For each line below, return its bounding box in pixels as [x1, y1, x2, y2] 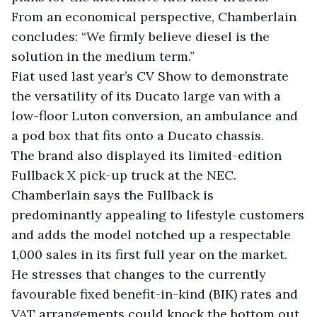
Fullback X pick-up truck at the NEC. [11, 166, 236, 183]
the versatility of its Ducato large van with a [11, 87, 281, 104]
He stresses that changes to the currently [11, 265, 266, 282]
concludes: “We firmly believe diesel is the [11, 28, 270, 45]
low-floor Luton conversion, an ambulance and [11, 107, 298, 124]
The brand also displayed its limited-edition [11, 146, 282, 163]
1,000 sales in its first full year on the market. [11, 246, 287, 263]
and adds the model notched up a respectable [11, 226, 291, 243]
